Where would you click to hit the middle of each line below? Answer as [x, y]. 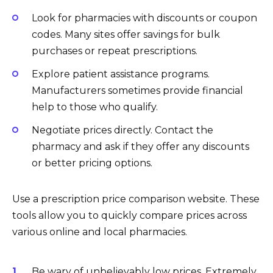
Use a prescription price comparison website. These [136, 199]
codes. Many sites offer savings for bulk [126, 34]
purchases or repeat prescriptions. [115, 51]
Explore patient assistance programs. [121, 74]
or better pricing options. [92, 163]
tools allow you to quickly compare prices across [129, 215]
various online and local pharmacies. [100, 232]
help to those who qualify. [95, 107]
